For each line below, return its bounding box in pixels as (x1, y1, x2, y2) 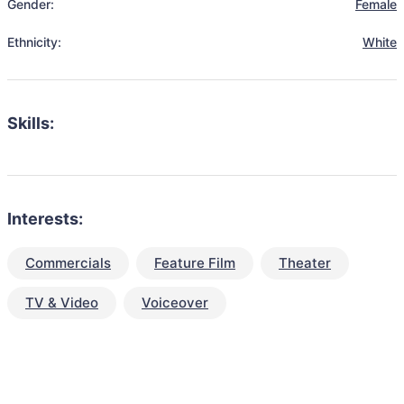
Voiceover (142, 294, 208, 311)
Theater (279, 254, 331, 271)
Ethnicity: (7, 34, 61, 50)
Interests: (7, 209, 83, 228)
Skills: (7, 114, 54, 133)
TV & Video (25, 294, 98, 311)
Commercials (25, 254, 111, 271)
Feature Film (154, 254, 235, 271)
